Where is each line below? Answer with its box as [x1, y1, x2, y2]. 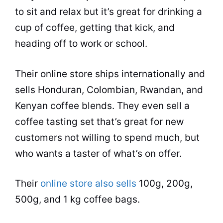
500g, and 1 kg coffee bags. [15, 194, 140, 205]
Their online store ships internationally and [15, 68, 205, 80]
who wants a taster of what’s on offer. [15, 147, 182, 159]
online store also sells [40, 178, 136, 189]
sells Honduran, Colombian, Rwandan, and [15, 84, 203, 96]
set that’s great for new [78, 115, 184, 127]
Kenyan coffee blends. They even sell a [15, 100, 190, 111]
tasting [46, 115, 78, 127]
